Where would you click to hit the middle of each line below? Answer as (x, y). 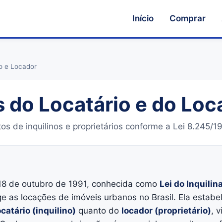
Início (143, 18)
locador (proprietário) (166, 211)
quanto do (98, 211)
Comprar (188, 18)
